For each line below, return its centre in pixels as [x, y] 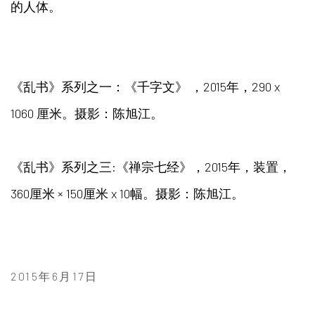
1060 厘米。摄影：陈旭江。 [87, 113]
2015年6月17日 [54, 276]
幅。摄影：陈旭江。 [187, 193]
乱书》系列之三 [67, 167]
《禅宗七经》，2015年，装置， [204, 167]
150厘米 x [93, 193]
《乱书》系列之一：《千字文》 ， [107, 86]
